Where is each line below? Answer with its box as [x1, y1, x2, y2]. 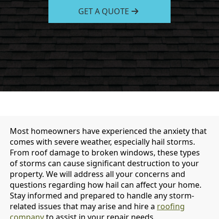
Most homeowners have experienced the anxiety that [10, 126, 207, 136]
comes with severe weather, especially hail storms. [10, 136, 195, 147]
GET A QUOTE [78, 6, 129, 17]
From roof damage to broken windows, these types [10, 147, 200, 158]
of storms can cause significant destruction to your [10, 158, 199, 169]
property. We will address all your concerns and [10, 169, 185, 179]
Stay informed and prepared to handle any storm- [10, 190, 194, 201]
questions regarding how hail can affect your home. [10, 179, 201, 190]
